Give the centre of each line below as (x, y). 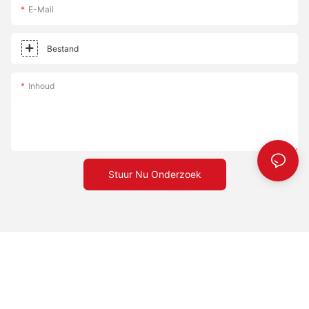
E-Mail (41, 10)
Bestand (63, 49)
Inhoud (41, 86)
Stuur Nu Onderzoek (154, 175)
